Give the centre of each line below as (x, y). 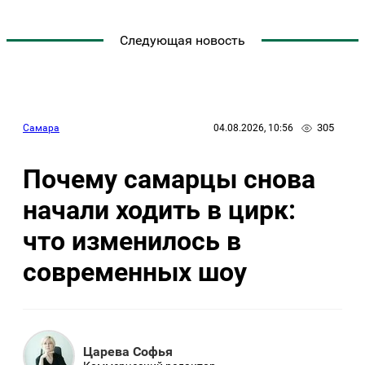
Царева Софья (128, 351)
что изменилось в (132, 241)
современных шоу (135, 272)
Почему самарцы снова (169, 179)
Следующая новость (182, 41)
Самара (41, 128)
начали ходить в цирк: (159, 210)
